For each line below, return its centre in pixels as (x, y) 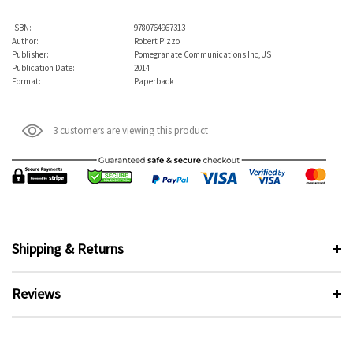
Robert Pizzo (157, 41)
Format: (26, 81)
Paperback (154, 81)
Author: (25, 41)
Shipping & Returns (68, 248)
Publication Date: (43, 67)
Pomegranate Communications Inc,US (203, 54)
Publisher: (30, 54)
